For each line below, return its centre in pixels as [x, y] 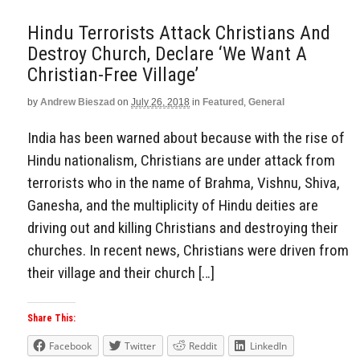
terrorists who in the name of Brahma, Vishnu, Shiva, [184, 182]
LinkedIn [268, 346]
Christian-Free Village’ [113, 74]
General [266, 102]
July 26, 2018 [160, 102]
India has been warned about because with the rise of [186, 137]
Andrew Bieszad [78, 102]
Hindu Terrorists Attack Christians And [179, 33]
